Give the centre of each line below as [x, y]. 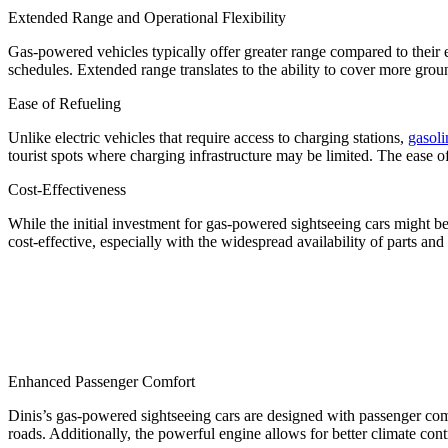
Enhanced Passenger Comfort [101, 381]
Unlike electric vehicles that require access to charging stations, [208, 137]
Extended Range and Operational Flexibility [147, 17]
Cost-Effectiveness [67, 189]
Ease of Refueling [64, 103]
